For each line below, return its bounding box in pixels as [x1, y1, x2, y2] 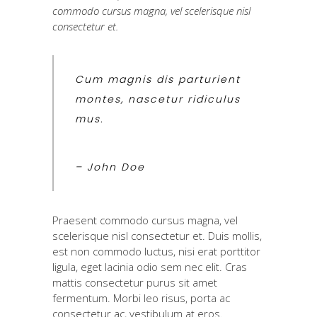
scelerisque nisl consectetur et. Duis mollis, [52, 228, 262, 243]
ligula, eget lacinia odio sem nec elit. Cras [52, 259, 247, 274]
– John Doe [75, 159, 145, 174]
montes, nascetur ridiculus [75, 91, 241, 106]
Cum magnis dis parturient [75, 71, 241, 86]
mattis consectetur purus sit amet [52, 275, 217, 289]
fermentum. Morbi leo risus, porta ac [52, 290, 230, 305]
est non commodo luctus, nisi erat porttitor [52, 243, 260, 258]
